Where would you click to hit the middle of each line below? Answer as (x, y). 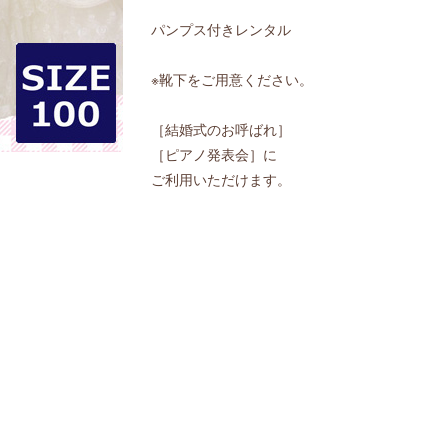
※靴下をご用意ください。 (231, 79)
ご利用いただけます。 (220, 179)
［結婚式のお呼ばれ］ (220, 129)
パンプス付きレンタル (220, 29)
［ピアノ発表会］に (213, 154)
